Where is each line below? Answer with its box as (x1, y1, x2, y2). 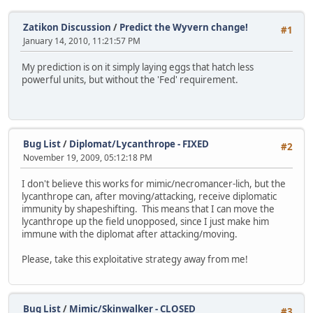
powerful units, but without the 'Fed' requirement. (22, 73, 238, 87)
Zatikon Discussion (23, 21, 111, 34)
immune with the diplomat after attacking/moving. (22, 228, 238, 241)
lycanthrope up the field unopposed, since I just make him (22, 215, 269, 228)
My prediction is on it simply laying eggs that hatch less (22, 61, 254, 74)
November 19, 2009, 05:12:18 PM (23, 152, 152, 163)
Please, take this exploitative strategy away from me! (22, 253, 248, 266)
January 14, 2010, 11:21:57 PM (23, 35, 140, 47)
